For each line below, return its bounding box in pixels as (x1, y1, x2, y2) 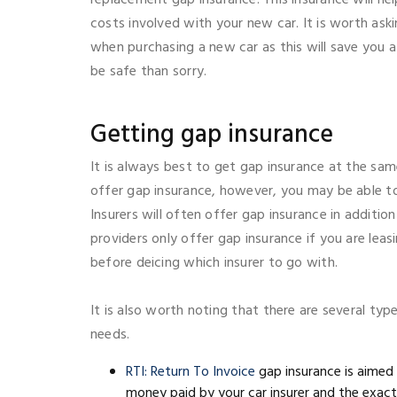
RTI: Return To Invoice (126, 360, 255, 384)
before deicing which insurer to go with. (90, 251, 339, 275)
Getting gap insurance (90, 114, 333, 155)
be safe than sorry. (90, 59, 207, 83)
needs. (90, 323, 130, 346)
